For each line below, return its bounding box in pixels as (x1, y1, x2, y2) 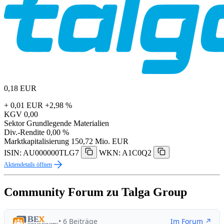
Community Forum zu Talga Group (4, 185, 187, 198)
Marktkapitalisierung (4, 136, 69, 145)
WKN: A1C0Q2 (99, 148, 151, 157)
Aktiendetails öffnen (4, 160, 52, 168)
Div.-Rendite (4, 127, 44, 136)
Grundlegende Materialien (26, 118, 109, 127)
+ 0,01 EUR (4, 100, 43, 109)
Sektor (4, 118, 24, 127)
